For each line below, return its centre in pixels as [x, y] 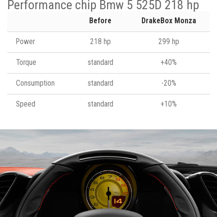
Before [100, 21]
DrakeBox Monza [169, 21]
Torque [26, 62]
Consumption [35, 83]
